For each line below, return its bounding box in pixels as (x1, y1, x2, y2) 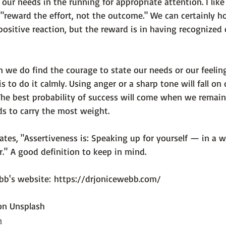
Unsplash (10, 200, 45, 211)
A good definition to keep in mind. (11, 146, 146, 157)
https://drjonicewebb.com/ (54, 173, 161, 184)
